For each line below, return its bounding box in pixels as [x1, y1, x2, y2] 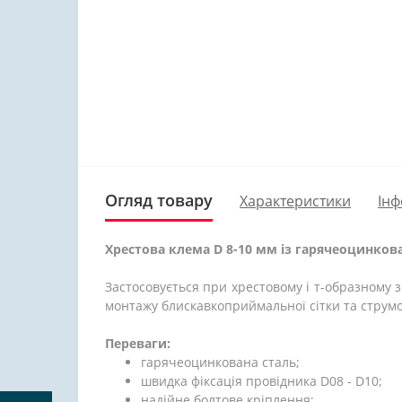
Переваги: [105, 335, 170, 352]
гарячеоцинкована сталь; [141, 354, 300, 371]
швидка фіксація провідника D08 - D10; [141, 372, 382, 389]
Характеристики [240, 190, 351, 211]
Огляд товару [105, 189, 213, 211]
